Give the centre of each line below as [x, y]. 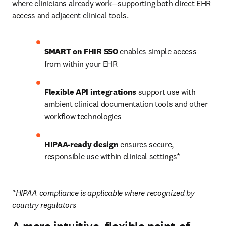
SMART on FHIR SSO [81, 51]
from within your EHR [81, 64]
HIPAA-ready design [81, 144]
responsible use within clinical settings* [112, 156]
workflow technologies [83, 116]
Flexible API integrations [91, 92]
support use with [167, 92]
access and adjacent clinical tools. [70, 15]
